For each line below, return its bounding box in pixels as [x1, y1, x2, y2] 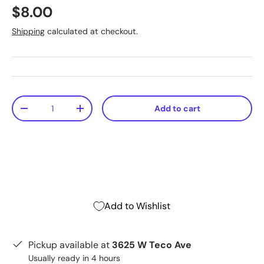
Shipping [12, 26, 45, 37]
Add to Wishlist [104, 200, 170, 212]
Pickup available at [28, 239, 112, 251]
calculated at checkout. [45, 26, 138, 37]
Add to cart [154, 103, 200, 114]
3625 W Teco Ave [112, 239, 192, 251]
